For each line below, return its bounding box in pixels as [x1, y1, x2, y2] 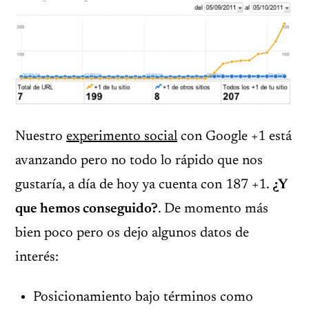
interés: [15, 250, 59, 264]
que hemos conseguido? [15, 201, 158, 216]
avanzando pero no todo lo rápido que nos [15, 153, 263, 168]
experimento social [66, 129, 177, 143]
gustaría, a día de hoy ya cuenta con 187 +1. [15, 177, 272, 192]
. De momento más [158, 201, 268, 216]
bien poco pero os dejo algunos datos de [15, 226, 249, 240]
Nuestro [15, 129, 66, 143]
